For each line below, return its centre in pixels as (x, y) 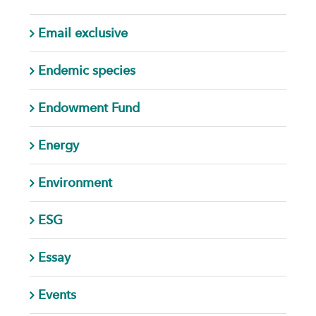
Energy (58, 145)
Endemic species (86, 70)
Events (57, 294)
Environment (75, 182)
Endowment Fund (89, 107)
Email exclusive (83, 32)
